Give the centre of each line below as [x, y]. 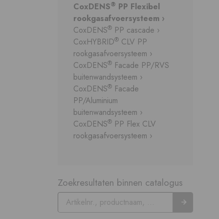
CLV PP [133, 42]
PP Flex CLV [134, 124]
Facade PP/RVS [141, 66]
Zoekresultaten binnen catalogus [120, 183]
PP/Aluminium [96, 101]
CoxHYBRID [94, 42]
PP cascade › [136, 30]
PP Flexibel [138, 7]
